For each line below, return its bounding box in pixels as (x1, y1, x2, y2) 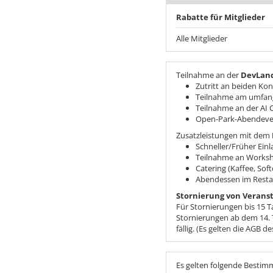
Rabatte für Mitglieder (176, 11, 265, 23)
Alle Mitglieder (176, 32, 227, 44)
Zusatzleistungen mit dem (176, 129, 272, 141)
